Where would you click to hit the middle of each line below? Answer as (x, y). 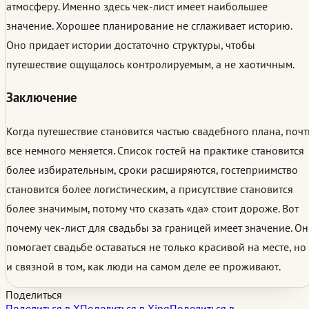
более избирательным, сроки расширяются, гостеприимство (152, 170)
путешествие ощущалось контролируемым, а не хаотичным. (150, 64)
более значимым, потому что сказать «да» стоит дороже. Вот (152, 209)
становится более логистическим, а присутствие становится (150, 189)
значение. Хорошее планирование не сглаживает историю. (149, 25)
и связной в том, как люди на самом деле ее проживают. (143, 267)
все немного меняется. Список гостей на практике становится (155, 151)
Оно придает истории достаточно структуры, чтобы (131, 44)
